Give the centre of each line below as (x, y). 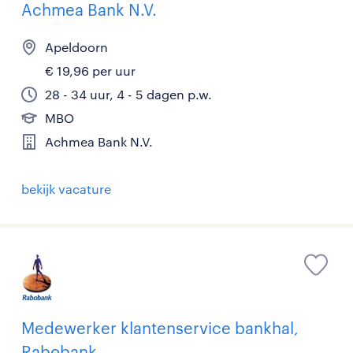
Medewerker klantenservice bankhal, (160, 328)
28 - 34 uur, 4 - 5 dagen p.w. (128, 94)
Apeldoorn (76, 47)
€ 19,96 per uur (90, 71)
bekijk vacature (66, 189)
